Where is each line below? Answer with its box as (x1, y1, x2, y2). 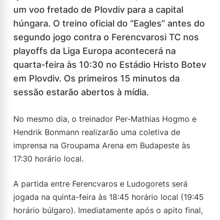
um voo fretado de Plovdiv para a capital (13, 4, 183, 15)
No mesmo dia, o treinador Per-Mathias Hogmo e (13, 114, 196, 124)
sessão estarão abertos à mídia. (13, 87, 149, 97)
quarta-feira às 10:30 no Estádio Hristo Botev (13, 59, 206, 70)
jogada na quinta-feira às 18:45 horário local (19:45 (13, 192, 204, 202)
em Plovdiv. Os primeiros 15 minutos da (13, 73, 180, 83)
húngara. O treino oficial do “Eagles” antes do (13, 18, 205, 28)
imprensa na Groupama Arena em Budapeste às (13, 140, 190, 150)
